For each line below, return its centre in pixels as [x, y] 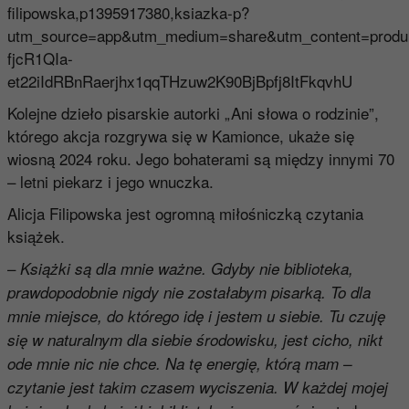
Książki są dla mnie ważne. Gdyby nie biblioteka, [186, 269]
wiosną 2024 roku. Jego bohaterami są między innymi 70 [200, 159]
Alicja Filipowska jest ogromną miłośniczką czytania [185, 214]
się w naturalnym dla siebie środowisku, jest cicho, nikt [194, 340]
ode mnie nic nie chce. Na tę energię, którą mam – [179, 364]
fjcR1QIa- [40, 58]
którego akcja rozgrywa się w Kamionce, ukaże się [180, 136]
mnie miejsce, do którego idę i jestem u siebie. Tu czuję [196, 316]
